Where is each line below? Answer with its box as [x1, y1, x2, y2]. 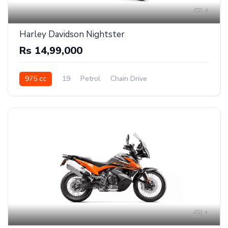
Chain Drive [110, 73, 147, 83]
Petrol [80, 73, 100, 83]
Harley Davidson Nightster [19, 28, 125, 40]
